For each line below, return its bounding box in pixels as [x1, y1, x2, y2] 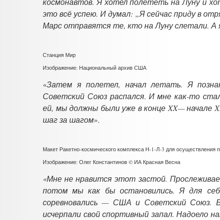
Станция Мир [43, 51, 76, 58]
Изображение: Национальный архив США [43, 63, 146, 71]
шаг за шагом [43, 114, 94, 125]
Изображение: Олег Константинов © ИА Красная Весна [43, 158, 180, 165]
